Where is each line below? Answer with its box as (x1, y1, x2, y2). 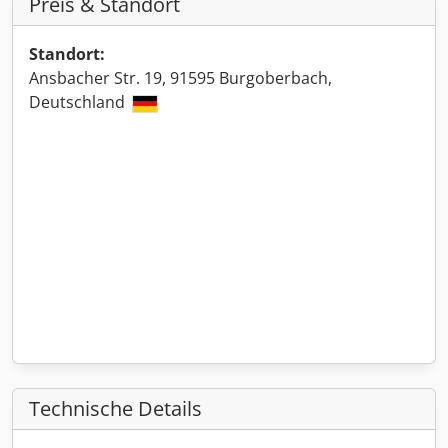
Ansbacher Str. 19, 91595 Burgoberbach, (29, 67, 332, 89)
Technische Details (29, 395, 202, 422)
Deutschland (29, 91, 129, 113)
